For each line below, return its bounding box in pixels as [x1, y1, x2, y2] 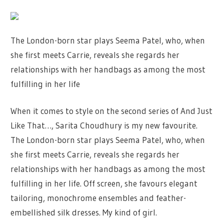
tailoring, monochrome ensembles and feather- [10, 192, 186, 203]
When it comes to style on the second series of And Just [10, 105, 213, 116]
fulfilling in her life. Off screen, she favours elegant [10, 178, 198, 189]
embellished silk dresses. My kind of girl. [10, 207, 157, 218]
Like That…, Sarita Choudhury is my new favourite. [10, 120, 198, 131]
